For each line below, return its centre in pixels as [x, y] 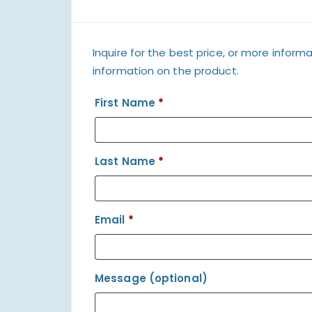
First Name [127, 102]
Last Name [126, 161]
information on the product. [167, 70]
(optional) [178, 278]
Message [122, 278]
